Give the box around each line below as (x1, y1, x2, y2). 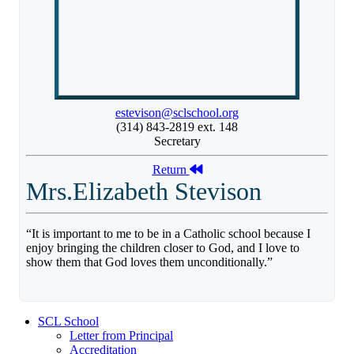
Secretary (153, 134, 201, 149)
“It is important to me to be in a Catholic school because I (26, 227, 311, 241)
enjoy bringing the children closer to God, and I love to (26, 241, 299, 255)
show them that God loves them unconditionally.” (26, 255, 273, 269)
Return (152, 163, 190, 177)
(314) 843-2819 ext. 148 (116, 120, 238, 134)
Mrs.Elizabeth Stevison (26, 177, 262, 206)
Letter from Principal (70, 329, 173, 343)
